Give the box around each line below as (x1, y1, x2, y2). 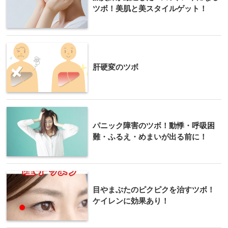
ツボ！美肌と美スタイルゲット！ (93, 4, 207, 13)
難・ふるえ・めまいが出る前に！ (93, 132, 207, 141)
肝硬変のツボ (93, 62, 138, 71)
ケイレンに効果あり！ (93, 196, 169, 205)
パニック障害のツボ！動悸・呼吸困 (93, 121, 215, 130)
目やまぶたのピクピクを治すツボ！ (93, 185, 215, 194)
